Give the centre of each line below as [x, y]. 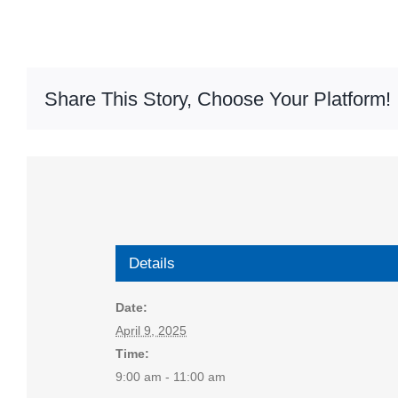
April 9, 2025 [151, 330]
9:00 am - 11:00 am [171, 377]
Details [152, 263]
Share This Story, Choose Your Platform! [218, 99]
